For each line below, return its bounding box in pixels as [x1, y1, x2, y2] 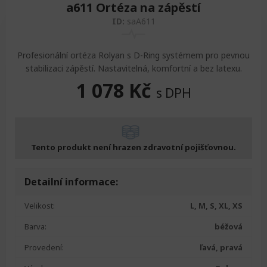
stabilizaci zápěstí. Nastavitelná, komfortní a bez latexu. [25, 63, 242, 74]
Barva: [24, 221, 46, 232]
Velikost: [24, 200, 55, 211]
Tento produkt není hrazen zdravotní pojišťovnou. [31, 142, 236, 153]
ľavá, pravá [200, 242, 243, 253]
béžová [215, 221, 243, 232]
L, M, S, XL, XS [190, 200, 243, 211]
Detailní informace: [24, 175, 118, 188]
